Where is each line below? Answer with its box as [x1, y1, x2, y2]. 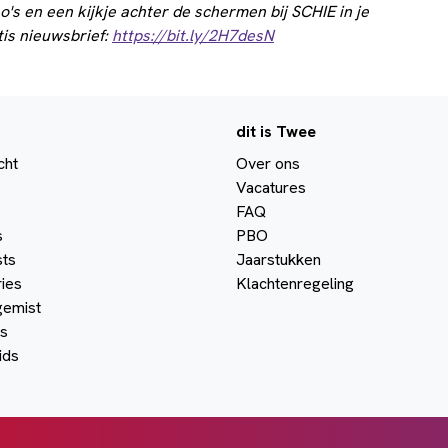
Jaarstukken [236, 248, 321, 270]
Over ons [236, 152, 300, 174]
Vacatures [236, 176, 306, 198]
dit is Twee [236, 120, 316, 142]
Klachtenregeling [236, 272, 354, 294]
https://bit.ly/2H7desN [112, 24, 274, 46]
